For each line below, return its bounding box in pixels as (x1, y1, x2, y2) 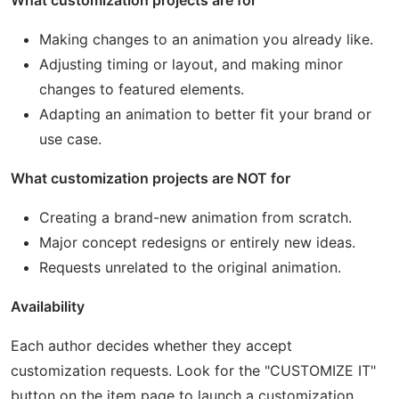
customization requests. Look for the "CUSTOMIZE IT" (11, 362, 376, 379)
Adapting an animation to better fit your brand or (39, 105, 371, 123)
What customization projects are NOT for (11, 169, 290, 187)
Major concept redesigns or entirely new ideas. (39, 233, 355, 251)
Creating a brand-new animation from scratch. (39, 208, 352, 226)
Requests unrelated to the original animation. (39, 258, 341, 276)
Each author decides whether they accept (11, 337, 292, 354)
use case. (39, 130, 102, 148)
